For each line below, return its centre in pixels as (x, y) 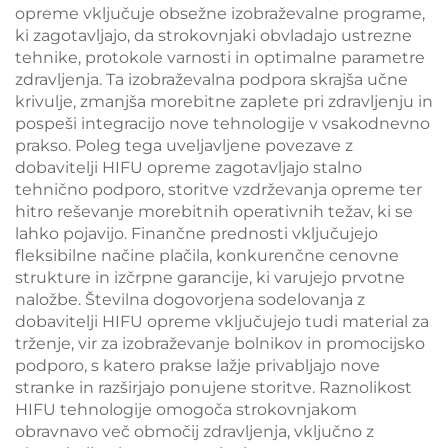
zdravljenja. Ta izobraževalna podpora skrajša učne (211, 79)
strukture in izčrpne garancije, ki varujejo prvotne (210, 277)
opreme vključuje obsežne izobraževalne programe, (220, 13)
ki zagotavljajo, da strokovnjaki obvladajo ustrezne (213, 35)
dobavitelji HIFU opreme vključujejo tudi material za (222, 321)
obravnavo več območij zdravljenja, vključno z (194, 431)
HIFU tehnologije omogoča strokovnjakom (186, 409)
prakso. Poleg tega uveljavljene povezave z (184, 145)
